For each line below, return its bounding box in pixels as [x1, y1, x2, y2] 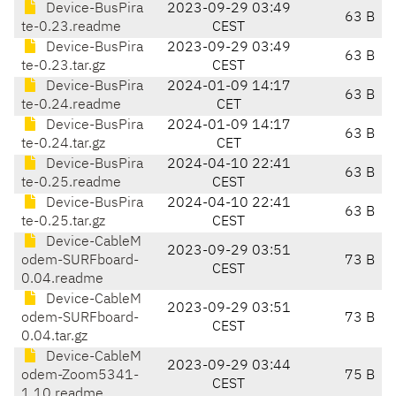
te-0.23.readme [21, 20, 121, 35]
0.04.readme [21, 272, 103, 287]
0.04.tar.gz [21, 330, 88, 345]
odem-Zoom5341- [21, 369, 139, 384]
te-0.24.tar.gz [21, 137, 105, 152]
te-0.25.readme [21, 176, 121, 191]
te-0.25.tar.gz [21, 215, 105, 230]
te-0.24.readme [21, 98, 121, 113]
